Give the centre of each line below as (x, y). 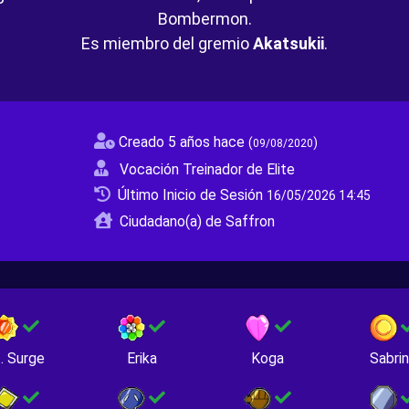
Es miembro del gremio (167, 43)
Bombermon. (204, 19)
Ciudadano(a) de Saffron (197, 221)
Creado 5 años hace (183, 142)
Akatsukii (288, 43)
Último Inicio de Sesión (192, 195)
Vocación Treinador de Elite (207, 169)
